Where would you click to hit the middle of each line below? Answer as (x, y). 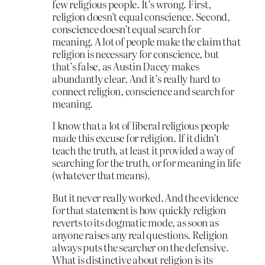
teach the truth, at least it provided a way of (143, 150)
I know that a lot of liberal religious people (141, 125)
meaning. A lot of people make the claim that (146, 41)
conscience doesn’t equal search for (126, 28)
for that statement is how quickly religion (139, 210)
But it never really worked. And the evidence (145, 198)
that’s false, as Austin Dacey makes (126, 66)
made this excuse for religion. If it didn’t (136, 138)
